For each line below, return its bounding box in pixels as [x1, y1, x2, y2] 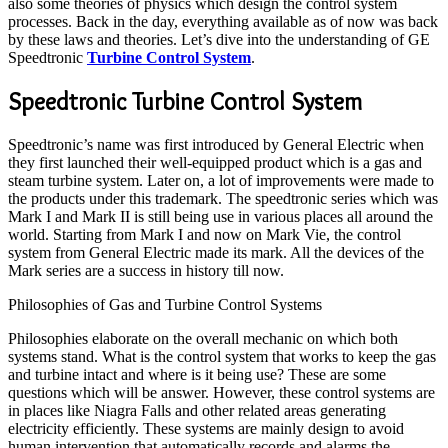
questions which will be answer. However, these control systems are [8, 384, 435, 402]
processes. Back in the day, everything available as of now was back [8, 13, 438, 31]
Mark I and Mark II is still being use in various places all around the [8, 208, 433, 226]
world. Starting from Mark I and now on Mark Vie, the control [8, 226, 401, 244]
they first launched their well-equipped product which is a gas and [8, 154, 422, 172]
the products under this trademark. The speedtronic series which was [8, 190, 438, 208]
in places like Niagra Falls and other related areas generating [8, 402, 386, 420]
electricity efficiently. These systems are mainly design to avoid [8, 420, 404, 438]
